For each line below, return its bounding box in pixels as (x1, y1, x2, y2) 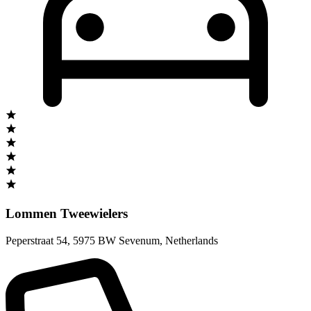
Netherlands (165, 234, 218, 246)
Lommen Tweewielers (6, 206, 128, 221)
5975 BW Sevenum (73, 234, 160, 246)
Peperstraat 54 (6, 234, 67, 246)
